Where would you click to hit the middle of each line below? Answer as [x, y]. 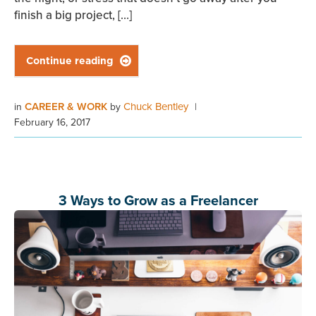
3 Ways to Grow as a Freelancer [158, 200]
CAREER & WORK [67, 107]
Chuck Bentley [156, 107]
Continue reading [69, 61]
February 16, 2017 [52, 122]
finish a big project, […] [73, 15]
